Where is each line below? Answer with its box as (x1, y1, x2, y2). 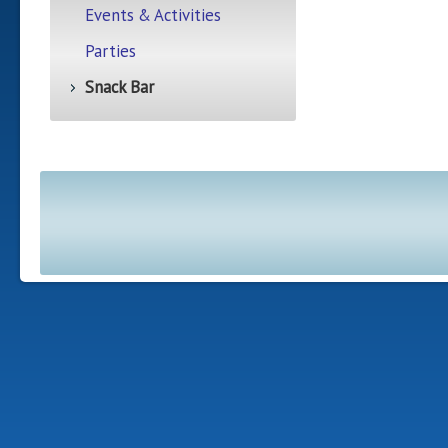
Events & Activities (84, 4, 221, 26)
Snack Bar (84, 76, 154, 98)
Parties (84, 40, 136, 62)
